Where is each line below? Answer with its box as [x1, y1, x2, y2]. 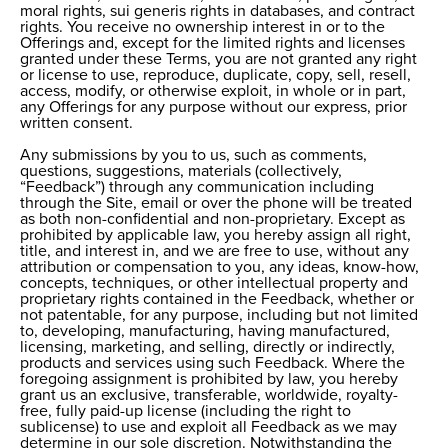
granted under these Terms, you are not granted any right [20, 51, 417, 68]
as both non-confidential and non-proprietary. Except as [20, 211, 405, 228]
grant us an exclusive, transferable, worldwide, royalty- [20, 387, 398, 404]
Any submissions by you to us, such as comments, [20, 147, 367, 164]
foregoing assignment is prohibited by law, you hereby [20, 371, 398, 388]
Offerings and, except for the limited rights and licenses [20, 35, 405, 52]
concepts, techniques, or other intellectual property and [20, 275, 408, 292]
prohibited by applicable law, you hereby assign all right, [20, 227, 411, 244]
